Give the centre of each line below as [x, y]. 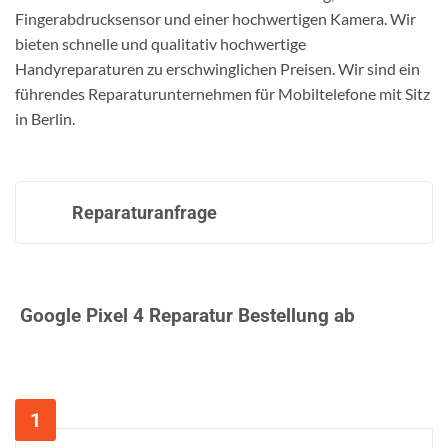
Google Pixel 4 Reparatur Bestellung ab [185, 316]
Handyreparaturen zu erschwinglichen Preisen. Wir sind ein [217, 69]
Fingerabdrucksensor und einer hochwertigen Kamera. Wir [215, 19]
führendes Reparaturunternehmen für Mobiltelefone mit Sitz [222, 94]
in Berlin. [45, 119]
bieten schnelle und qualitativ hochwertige [160, 44]
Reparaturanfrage [144, 212]
